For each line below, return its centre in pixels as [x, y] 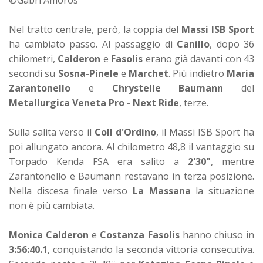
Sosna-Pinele [88, 73]
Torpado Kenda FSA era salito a [98, 161]
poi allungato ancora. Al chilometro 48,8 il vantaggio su [131, 146]
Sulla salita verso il [52, 132]
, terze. [194, 102]
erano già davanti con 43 [198, 58]
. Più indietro [198, 73]
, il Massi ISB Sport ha [205, 132]
